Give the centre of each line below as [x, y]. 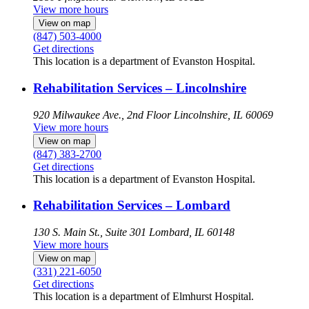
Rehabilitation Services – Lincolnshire [140, 88]
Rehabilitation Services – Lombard [132, 206]
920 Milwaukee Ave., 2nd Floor [102, 114]
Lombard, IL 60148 [192, 232]
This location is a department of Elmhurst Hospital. [143, 297]
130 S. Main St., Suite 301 [90, 232]
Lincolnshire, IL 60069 [223, 114]
